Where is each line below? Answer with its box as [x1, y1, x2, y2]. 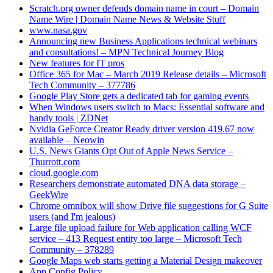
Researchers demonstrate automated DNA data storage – [29, 178, 246, 189]
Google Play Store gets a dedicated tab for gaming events [29, 90, 249, 101]
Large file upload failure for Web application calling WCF [29, 222, 252, 233]
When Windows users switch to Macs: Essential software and [29, 101, 264, 112]
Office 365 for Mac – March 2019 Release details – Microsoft [29, 68, 266, 79]
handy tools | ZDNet [29, 112, 108, 123]
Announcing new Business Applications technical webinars [29, 35, 257, 46]
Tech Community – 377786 [29, 79, 135, 90]
